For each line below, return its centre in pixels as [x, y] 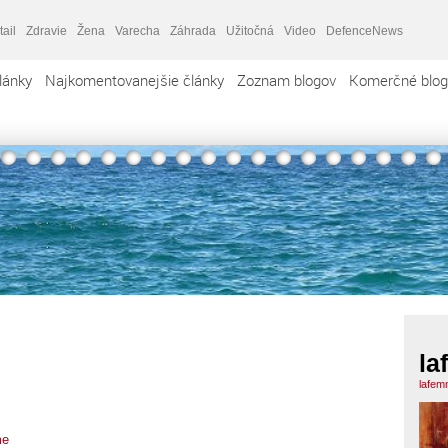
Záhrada [193, 30]
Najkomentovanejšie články [134, 80]
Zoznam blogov [286, 80]
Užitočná [250, 30]
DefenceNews [364, 30]
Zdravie [46, 30]
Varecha [137, 30]
